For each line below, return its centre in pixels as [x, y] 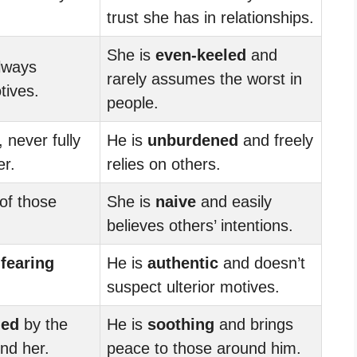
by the [43, 324]
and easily [234, 201]
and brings [254, 324]
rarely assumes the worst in [204, 78]
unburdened [193, 140]
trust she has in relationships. [210, 17]
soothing [181, 324]
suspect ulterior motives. [193, 286]
